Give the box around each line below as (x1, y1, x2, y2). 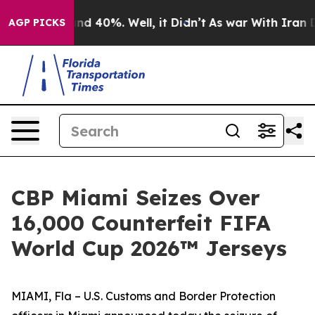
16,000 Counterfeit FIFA (11, 210, 271, 236)
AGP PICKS (8, 16, 65, 29)
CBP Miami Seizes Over (11, 184, 260, 211)
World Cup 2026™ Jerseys (11, 235, 287, 262)
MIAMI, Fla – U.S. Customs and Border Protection (11, 289, 276, 303)
